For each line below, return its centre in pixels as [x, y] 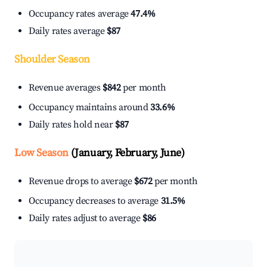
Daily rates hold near [72, 125]
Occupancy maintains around [90, 108]
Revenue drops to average [81, 181]
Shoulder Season [52, 60]
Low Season [41, 153]
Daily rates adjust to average [86, 218]
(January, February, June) [127, 153]
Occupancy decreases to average [95, 201]
